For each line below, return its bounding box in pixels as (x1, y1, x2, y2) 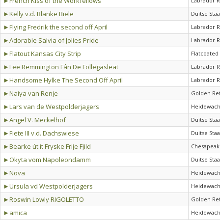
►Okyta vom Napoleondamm (3, 155, 91, 164)
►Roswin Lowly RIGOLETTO (3, 195, 84, 204)
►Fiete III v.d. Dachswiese (3, 129, 79, 137)
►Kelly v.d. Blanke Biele (3, 9, 74, 18)
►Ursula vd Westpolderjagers (3, 182, 93, 191)
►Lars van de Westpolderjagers (3, 102, 99, 111)
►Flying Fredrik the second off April (3, 23, 108, 31)
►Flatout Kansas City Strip (3, 49, 81, 58)
